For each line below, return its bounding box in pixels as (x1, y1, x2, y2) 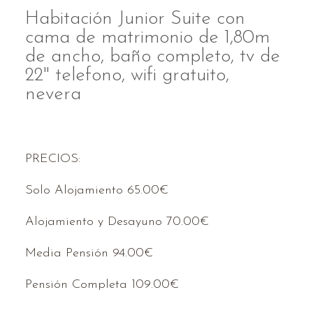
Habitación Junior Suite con (25, 10, 245, 29)
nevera (25, 85, 81, 105)
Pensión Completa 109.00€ (25, 278, 179, 292)
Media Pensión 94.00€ (25, 247, 153, 261)
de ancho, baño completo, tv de (25, 48, 280, 67)
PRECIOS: (25, 152, 80, 166)
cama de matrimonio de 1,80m (25, 29, 270, 48)
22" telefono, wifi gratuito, (25, 66, 229, 86)
